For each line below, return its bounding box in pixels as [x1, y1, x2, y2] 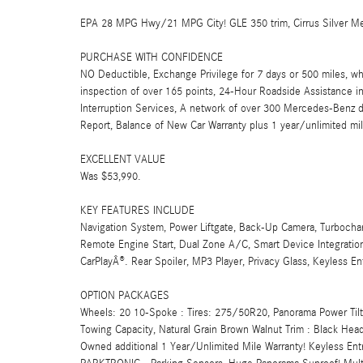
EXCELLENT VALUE [80, 152, 165, 166]
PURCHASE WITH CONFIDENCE [80, 50, 223, 64]
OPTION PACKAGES [80, 288, 169, 302]
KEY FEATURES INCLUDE [80, 203, 194, 217]
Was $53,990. [80, 169, 141, 183]
